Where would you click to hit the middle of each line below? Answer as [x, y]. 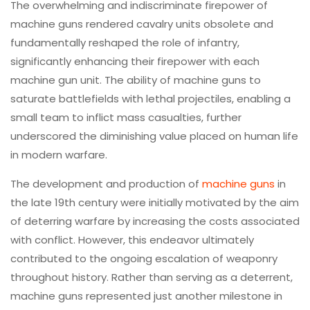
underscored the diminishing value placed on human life [154, 136]
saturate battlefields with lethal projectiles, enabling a [151, 98]
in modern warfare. [59, 154]
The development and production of [106, 183]
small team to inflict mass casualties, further [126, 117]
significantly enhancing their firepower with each [135, 61]
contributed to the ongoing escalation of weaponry [144, 258]
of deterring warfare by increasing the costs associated [155, 221]
